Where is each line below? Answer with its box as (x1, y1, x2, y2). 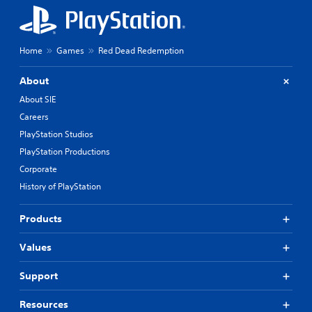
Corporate (19, 163, 57, 175)
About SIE (19, 93, 56, 106)
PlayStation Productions (19, 146, 110, 158)
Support (19, 270, 58, 283)
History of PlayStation (19, 180, 101, 193)
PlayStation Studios (19, 128, 93, 141)
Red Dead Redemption (98, 45, 184, 57)
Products (19, 212, 62, 226)
